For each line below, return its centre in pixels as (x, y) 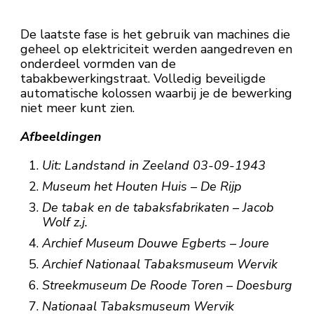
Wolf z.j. (64, 222)
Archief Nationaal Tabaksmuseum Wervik (159, 264)
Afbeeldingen (61, 137)
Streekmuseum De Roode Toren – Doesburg (167, 285)
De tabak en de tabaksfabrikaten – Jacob (158, 207)
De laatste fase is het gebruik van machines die (155, 34)
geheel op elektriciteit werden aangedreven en (156, 49)
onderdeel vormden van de (98, 64)
